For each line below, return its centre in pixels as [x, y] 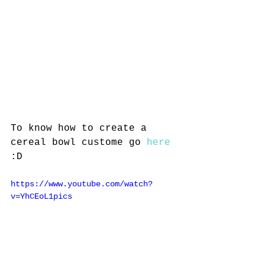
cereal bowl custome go [79, 143]
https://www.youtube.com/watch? [82, 184]
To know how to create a [82, 129]
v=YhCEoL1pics [41, 197]
